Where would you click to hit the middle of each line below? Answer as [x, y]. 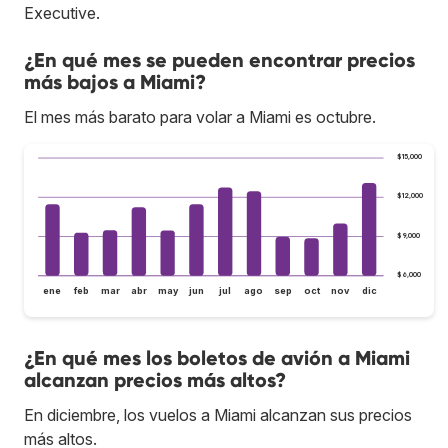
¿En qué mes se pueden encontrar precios [219, 59]
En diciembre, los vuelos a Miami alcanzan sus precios [218, 415]
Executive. [62, 12]
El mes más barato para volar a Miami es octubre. [200, 116]
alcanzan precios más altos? [155, 380]
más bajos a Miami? [115, 81]
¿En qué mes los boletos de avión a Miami [217, 358]
